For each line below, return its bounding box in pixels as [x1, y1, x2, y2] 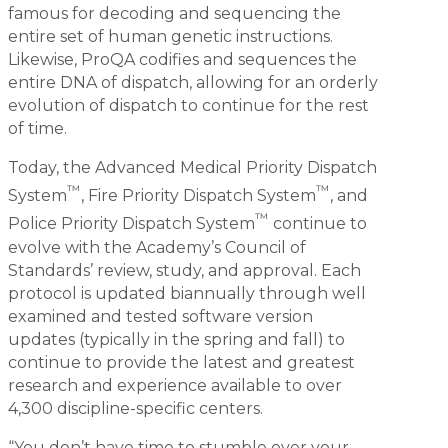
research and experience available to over [8, 375, 342, 395]
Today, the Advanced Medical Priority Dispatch [8, 158, 377, 178]
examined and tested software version [8, 306, 313, 326]
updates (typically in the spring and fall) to [8, 329, 345, 349]
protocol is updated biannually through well [8, 283, 366, 303]
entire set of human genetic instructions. [8, 27, 333, 47]
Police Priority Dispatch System [8, 214, 255, 234]
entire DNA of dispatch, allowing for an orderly [8, 73, 378, 93]
